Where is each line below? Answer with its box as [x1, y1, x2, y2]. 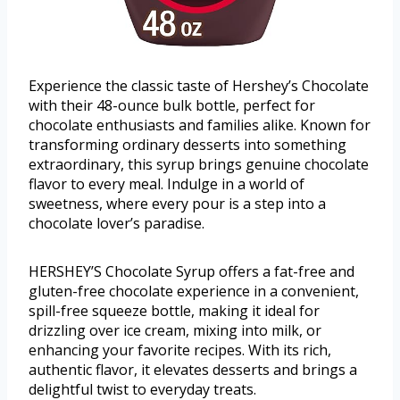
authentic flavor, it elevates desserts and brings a [29, 360, 357, 380]
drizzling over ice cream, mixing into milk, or [29, 321, 321, 341]
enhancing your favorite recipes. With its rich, [29, 340, 331, 361]
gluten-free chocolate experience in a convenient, [29, 281, 359, 302]
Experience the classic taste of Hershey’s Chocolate [29, 76, 369, 96]
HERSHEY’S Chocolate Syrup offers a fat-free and [29, 262, 354, 282]
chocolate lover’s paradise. [29, 213, 204, 234]
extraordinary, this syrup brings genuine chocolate [29, 154, 369, 175]
